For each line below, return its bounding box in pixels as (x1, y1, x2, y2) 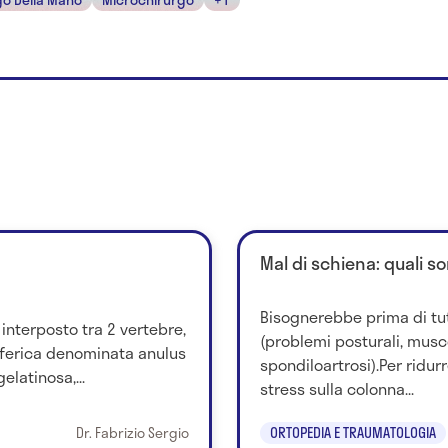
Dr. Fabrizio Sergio (75, 421, 189, 443)
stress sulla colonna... (259, 375, 414, 401)
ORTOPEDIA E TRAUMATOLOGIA (269, 421, 436, 443)
